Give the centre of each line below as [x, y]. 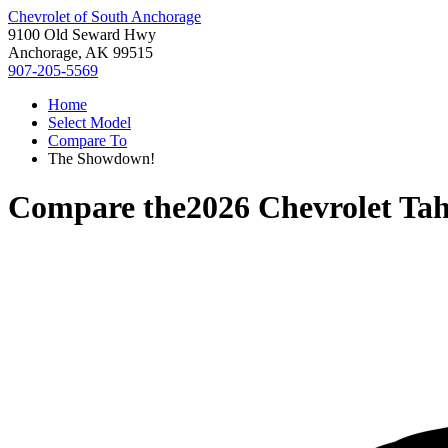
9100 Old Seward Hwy [82, 34]
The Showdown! [101, 158]
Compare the [97, 207]
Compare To [87, 140]
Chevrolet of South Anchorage [104, 16]
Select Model [89, 122]
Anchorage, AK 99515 [80, 52]
